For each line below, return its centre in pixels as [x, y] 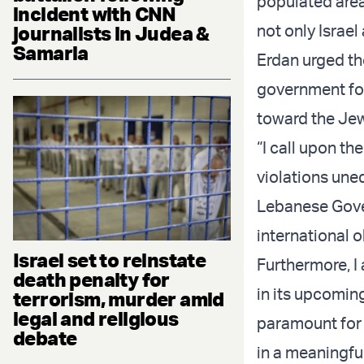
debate [45, 338]
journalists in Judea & [111, 33]
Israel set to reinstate [110, 260]
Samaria [51, 52]
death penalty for [91, 280]
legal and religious [96, 319]
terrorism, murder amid [119, 299]
